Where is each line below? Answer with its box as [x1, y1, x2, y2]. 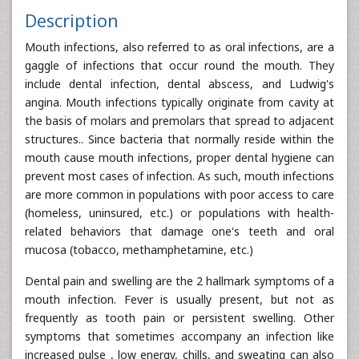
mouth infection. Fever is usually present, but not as [25, 292, 334, 307]
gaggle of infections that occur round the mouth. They [25, 58, 334, 73]
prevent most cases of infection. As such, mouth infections [25, 168, 334, 184]
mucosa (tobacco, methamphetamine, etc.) [25, 242, 253, 257]
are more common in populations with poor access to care [25, 187, 334, 202]
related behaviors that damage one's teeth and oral [25, 224, 334, 239]
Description [25, 9, 119, 32]
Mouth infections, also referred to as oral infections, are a [25, 39, 334, 54]
